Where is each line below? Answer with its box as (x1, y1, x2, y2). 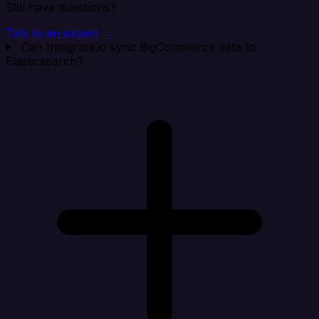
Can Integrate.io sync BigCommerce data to (21, 39, 256, 54)
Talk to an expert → (6, 25, 113, 40)
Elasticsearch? (6, 53, 83, 68)
